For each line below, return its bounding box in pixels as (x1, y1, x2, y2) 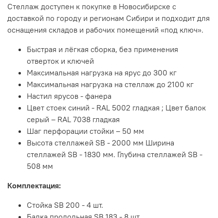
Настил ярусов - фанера (27, 91, 111, 101)
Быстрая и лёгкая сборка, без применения (27, 44, 178, 54)
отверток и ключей (27, 56, 94, 66)
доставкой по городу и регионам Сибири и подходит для (7, 13, 210, 23)
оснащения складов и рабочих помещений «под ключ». (7, 25, 203, 35)
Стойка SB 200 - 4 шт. (27, 200, 103, 210)
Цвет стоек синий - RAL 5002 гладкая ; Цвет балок (27, 103, 206, 113)
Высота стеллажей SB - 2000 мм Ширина (27, 138, 174, 148)
